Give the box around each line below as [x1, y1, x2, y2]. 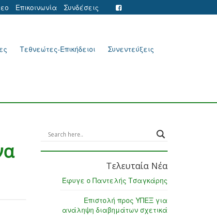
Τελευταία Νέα [106, 160, 168, 172]
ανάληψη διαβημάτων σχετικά [62, 205, 168, 215]
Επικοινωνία [15, 2, 57, 12]
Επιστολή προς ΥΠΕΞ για [84, 195, 168, 205]
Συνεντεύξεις [108, 44, 154, 54]
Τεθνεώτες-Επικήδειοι [20, 44, 95, 54]
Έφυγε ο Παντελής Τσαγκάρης [62, 175, 168, 186]
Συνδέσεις [64, 2, 99, 12]
